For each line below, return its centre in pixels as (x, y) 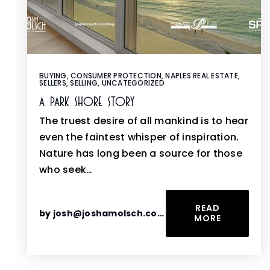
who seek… (66, 170)
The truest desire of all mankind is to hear (144, 121)
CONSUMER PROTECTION (116, 76)
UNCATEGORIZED (133, 83)
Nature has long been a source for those (141, 153)
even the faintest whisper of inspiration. (139, 137)
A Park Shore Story (87, 102)
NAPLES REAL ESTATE (202, 76)
